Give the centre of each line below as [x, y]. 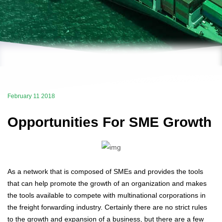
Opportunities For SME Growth [110, 122]
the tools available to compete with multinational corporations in [107, 195]
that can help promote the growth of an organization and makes [107, 184]
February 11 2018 [31, 96]
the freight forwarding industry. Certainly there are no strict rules [107, 207]
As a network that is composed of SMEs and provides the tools [105, 172]
